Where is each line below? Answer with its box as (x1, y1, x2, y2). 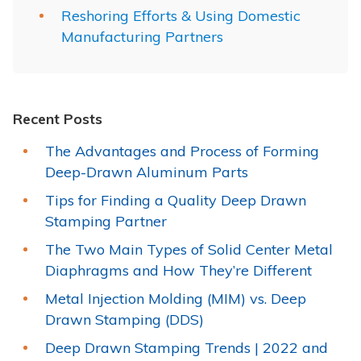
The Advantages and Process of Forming (45, 141, 319, 160)
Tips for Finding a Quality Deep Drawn (45, 190, 306, 210)
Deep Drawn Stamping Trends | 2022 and (45, 338, 328, 357)
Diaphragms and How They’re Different (45, 260, 312, 280)
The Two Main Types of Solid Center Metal (45, 239, 333, 259)
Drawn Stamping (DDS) (45, 309, 204, 329)
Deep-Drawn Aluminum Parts (45, 162, 248, 181)
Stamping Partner (45, 211, 167, 230)
